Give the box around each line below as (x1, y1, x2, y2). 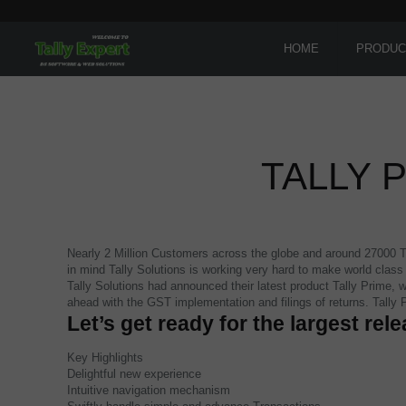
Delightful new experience (67, 367, 202, 381)
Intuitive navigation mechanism (67, 383, 231, 397)
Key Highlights (67, 351, 144, 364)
